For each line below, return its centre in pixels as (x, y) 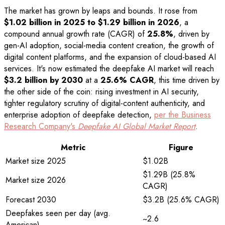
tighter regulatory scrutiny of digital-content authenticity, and (104, 103)
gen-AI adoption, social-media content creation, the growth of (109, 45)
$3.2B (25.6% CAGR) (181, 199)
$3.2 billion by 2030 (43, 80)
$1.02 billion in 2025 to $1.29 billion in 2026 (92, 22)
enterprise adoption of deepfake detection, (79, 115)
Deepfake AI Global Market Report (137, 126)
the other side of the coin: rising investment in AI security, (101, 91)
